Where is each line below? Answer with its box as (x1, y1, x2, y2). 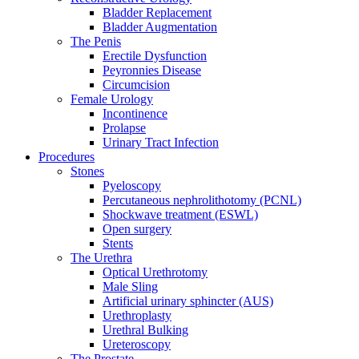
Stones (71, 164, 104, 179)
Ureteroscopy (103, 337, 171, 352)
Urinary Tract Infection (103, 135, 219, 150)
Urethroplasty (103, 309, 171, 323)
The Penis (71, 34, 121, 49)
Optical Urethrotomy (103, 265, 208, 280)
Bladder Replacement (103, 6, 212, 20)
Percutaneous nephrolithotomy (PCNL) (103, 193, 301, 208)
